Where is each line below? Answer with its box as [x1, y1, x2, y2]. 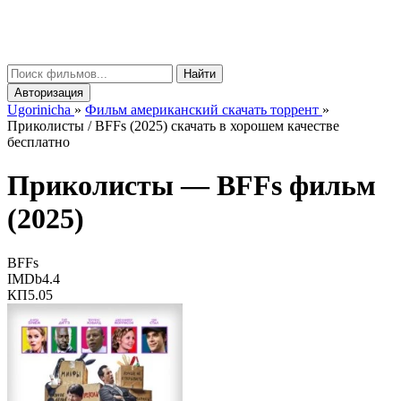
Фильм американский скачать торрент [85, 102, 319, 117]
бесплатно [7, 134, 70, 149]
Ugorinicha [7, 102, 71, 117]
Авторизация [14, 86, 83, 99]
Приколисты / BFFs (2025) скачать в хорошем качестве [7, 118, 339, 133]
